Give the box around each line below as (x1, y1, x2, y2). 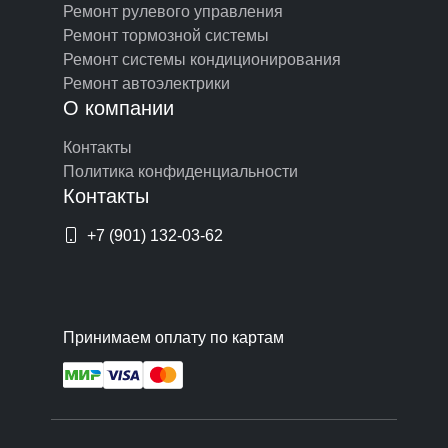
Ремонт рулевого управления (63, 3, 283, 21)
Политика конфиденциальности (63, 163, 298, 181)
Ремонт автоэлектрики (63, 75, 230, 93)
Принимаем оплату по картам (63, 329, 284, 347)
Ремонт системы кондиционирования (63, 51, 341, 69)
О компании (63, 97, 174, 120)
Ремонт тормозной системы (63, 27, 269, 45)
